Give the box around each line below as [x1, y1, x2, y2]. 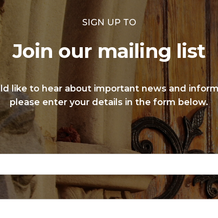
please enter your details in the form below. [10, 96, 208, 108]
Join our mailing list [12, 38, 206, 63]
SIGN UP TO [82, 17, 136, 28]
